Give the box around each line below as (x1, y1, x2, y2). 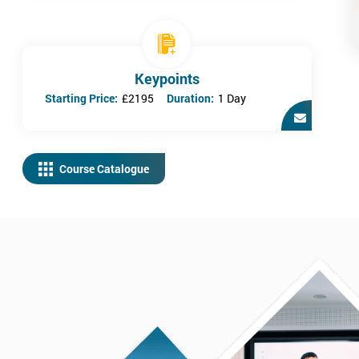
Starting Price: (45, 91, 118, 106)
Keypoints (134, 69, 200, 88)
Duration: (167, 91, 215, 106)
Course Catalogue (59, 161, 149, 176)
